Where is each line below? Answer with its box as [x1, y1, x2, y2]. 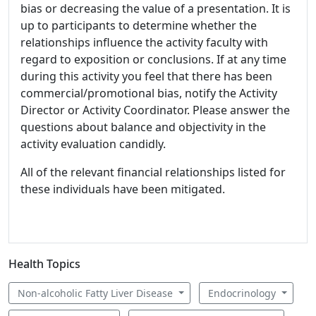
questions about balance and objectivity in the [20, 119, 266, 135]
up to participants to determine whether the [20, 18, 257, 33]
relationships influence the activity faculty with [20, 35, 268, 50]
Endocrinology [207, 286, 279, 300]
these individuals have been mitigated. [20, 181, 225, 197]
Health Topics [8, 256, 80, 272]
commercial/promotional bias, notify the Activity [20, 85, 277, 101]
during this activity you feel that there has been [20, 68, 272, 84]
